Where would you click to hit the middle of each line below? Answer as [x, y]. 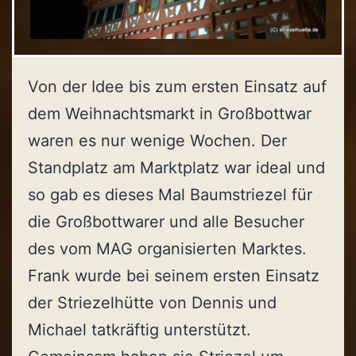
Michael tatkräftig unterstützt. [139, 329]
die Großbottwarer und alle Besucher [166, 221]
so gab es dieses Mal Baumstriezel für [170, 194]
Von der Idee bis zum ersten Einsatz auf [177, 86]
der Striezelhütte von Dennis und [152, 302]
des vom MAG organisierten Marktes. [167, 248]
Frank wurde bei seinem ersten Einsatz [174, 275]
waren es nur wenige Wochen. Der [157, 140]
